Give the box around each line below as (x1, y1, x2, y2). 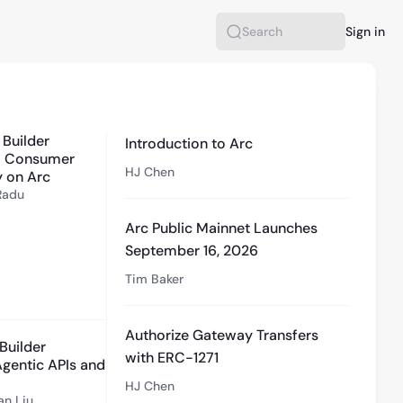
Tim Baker (125, 271, 184, 287)
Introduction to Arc (125, 134, 254, 153)
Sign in (345, 23, 385, 40)
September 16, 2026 (125, 241, 259, 260)
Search (241, 31, 282, 49)
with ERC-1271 (125, 348, 219, 367)
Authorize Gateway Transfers (125, 326, 319, 345)
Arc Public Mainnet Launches (125, 219, 318, 237)
